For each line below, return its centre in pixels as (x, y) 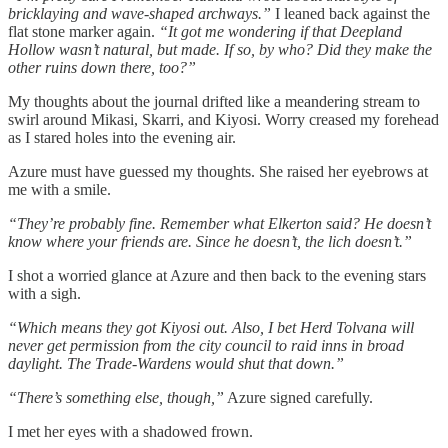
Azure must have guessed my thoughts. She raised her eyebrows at (218, 171)
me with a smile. (59, 189)
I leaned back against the (352, 13)
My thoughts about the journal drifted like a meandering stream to (214, 101)
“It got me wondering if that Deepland (278, 31)
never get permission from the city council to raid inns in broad (206, 345)
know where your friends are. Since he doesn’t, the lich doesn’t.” (210, 241)
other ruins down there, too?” (102, 67)
